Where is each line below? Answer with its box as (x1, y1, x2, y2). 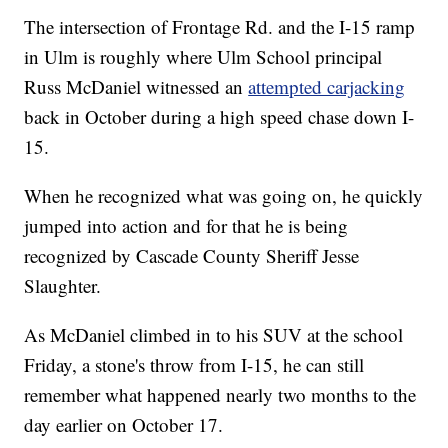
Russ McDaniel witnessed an (24, 73, 249, 99)
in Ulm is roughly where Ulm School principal (24, 43, 383, 69)
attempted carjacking (248, 73, 406, 99)
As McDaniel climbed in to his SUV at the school (24, 321, 404, 347)
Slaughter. (24, 272, 102, 298)
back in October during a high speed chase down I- (24, 103, 415, 129)
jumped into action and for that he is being (24, 212, 349, 238)
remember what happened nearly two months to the (24, 381, 417, 407)
